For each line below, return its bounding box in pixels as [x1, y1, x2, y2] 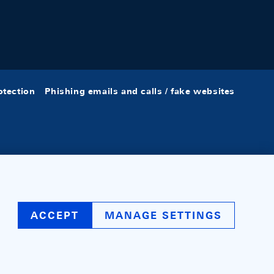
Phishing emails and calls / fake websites [45, 86, 235, 97]
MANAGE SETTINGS [105, 210, 222, 222]
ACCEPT [31, 210, 79, 222]
